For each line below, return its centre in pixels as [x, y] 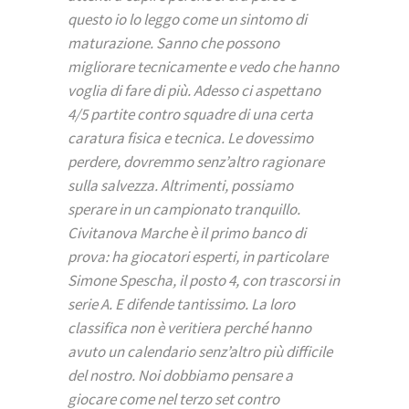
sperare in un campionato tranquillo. [184, 210]
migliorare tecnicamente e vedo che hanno [203, 67]
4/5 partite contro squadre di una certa [190, 115]
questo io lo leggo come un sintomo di [187, 20]
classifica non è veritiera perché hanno [189, 328]
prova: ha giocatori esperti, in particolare [198, 257]
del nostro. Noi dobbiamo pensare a [180, 376]
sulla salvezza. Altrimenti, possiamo [180, 186]
